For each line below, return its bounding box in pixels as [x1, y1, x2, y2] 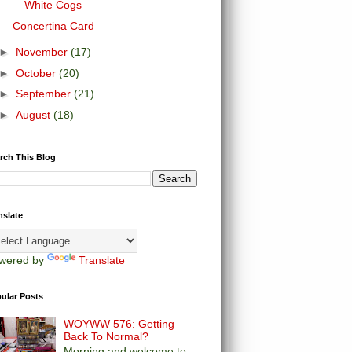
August [15, 108, 53, 121]
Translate [79, 254, 125, 266]
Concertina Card [12, 19, 94, 32]
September [15, 87, 74, 100]
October [15, 66, 59, 79]
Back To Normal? [64, 329, 149, 343]
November [15, 46, 71, 58]
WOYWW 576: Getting [64, 317, 175, 330]
